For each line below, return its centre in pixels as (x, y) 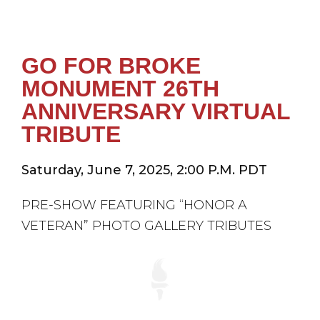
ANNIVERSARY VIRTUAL (156, 112)
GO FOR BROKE (111, 66)
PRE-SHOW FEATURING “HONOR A (134, 205)
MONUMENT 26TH (120, 89)
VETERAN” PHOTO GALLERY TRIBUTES (146, 226)
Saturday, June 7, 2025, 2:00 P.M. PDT (144, 170)
